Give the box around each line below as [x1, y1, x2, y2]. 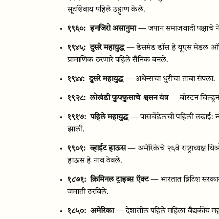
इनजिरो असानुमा [89, 25, 136, 33]
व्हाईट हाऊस [89, 145, 126, 153]
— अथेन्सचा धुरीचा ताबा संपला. [125, 75, 216, 83]
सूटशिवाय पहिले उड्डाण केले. [67, 6, 145, 14]
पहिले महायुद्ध [90, 113, 129, 121]
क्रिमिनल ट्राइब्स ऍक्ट [90, 176, 149, 184]
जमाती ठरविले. [67, 188, 109, 196]
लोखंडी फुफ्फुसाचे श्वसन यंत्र [89, 94, 169, 102]
